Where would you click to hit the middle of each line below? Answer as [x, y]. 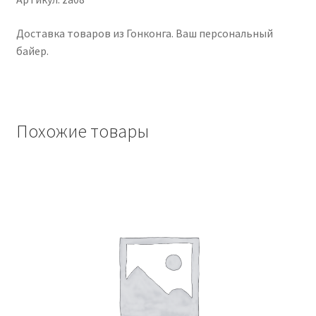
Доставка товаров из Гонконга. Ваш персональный [144, 33]
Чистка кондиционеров [92, 35]
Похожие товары [82, 131]
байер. [32, 50]
